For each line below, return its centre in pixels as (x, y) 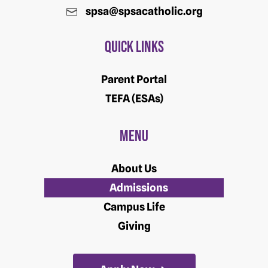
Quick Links (134, 47)
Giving (134, 226)
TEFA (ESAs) (134, 98)
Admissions (139, 187)
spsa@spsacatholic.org (144, 11)
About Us (134, 168)
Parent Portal (134, 79)
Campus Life (134, 206)
